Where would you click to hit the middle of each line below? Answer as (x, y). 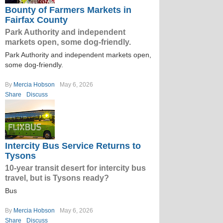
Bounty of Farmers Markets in (68, 10)
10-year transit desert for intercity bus (75, 168)
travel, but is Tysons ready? (57, 178)
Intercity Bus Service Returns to (73, 146)
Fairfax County (36, 20)
